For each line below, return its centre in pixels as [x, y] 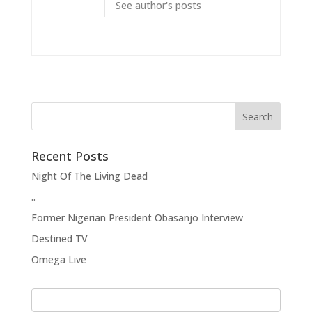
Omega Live [58, 259]
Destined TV [59, 238]
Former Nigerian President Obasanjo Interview [137, 217]
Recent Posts [70, 156]
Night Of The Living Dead [89, 175]
